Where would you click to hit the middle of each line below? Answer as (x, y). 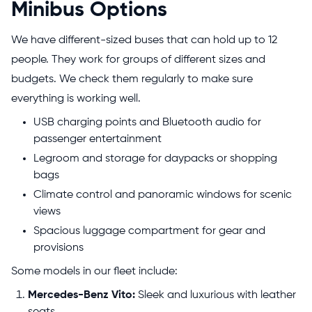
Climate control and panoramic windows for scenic (163, 195)
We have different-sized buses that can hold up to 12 (144, 40)
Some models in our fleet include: (94, 271)
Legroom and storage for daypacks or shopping (155, 158)
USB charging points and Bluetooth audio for (147, 122)
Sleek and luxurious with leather (217, 295)
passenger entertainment (97, 139)
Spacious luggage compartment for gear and (149, 231)
